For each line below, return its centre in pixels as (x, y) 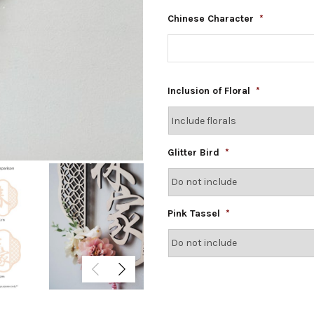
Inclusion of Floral (209, 91)
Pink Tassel (194, 213)
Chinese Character (211, 19)
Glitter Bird (193, 152)
